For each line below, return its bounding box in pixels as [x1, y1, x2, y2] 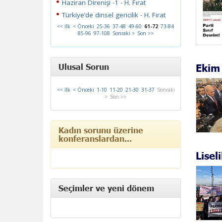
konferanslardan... [58, 133, 132, 143]
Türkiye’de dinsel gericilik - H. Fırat [62, 10, 166, 19]
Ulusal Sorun [58, 61, 109, 71]
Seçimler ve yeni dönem [58, 183, 154, 193]
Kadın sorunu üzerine [58, 125, 143, 135]
